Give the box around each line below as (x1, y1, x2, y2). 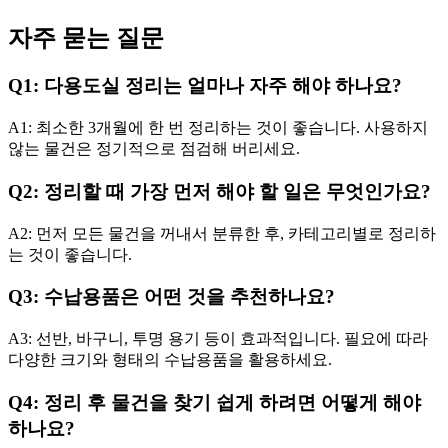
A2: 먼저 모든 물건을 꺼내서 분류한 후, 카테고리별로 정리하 (8, 224, 436, 242)
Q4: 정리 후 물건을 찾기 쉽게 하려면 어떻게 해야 (8, 391, 421, 413)
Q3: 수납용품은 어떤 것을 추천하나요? (8, 286, 335, 308)
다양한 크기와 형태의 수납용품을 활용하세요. (8, 351, 332, 369)
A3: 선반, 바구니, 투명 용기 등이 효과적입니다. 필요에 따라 (8, 330, 428, 348)
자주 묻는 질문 (8, 24, 164, 51)
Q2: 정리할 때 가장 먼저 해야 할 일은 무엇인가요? (8, 180, 431, 202)
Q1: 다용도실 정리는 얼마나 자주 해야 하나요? (8, 75, 402, 97)
